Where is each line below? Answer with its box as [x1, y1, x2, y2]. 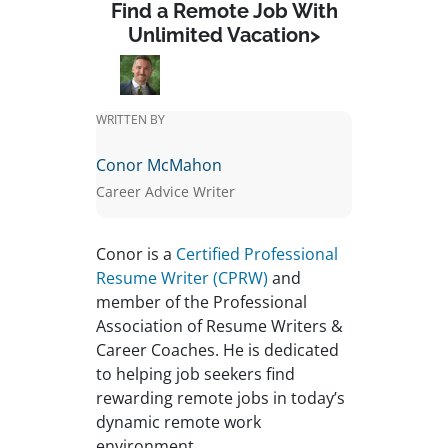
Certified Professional [176, 243, 338, 266]
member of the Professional [96, 291, 307, 314]
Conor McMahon [96, 154, 222, 177]
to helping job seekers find [96, 363, 295, 386]
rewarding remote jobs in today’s [96, 387, 345, 410]
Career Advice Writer [96, 182, 235, 202]
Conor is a [96, 243, 176, 266]
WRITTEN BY [96, 111, 165, 129]
